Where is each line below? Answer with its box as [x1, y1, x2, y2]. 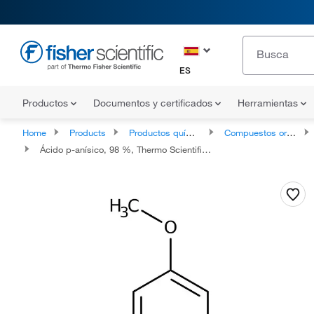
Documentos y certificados [93, 97, 215, 109]
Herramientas [238, 97, 301, 109]
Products [69, 127, 106, 138]
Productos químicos [129, 127, 186, 138]
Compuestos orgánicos [224, 127, 287, 138]
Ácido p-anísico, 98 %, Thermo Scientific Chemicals [40, 144, 202, 155]
